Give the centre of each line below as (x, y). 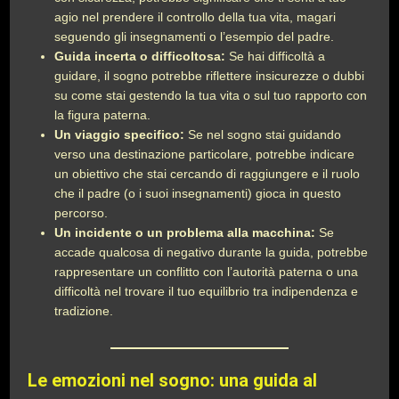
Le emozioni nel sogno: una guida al (173, 380)
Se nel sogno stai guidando (263, 134)
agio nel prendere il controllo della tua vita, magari (195, 17)
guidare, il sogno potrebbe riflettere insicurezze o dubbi (210, 76)
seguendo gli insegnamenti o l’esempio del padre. (195, 37)
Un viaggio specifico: (120, 134)
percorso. (81, 213)
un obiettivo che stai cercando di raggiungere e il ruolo (208, 174)
